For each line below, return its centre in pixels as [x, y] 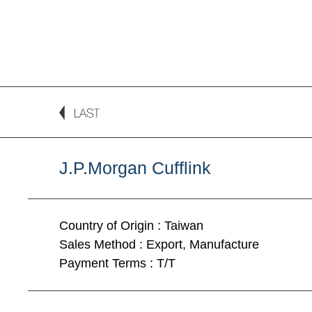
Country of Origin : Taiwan [131, 225]
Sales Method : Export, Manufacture [159, 244]
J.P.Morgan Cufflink [135, 167]
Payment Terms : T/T [117, 263]
